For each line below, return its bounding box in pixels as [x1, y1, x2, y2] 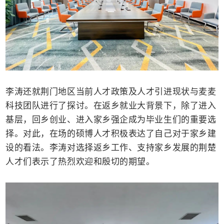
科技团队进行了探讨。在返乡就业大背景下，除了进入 [5, 99, 216, 111]
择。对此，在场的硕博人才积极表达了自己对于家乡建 [5, 127, 216, 139]
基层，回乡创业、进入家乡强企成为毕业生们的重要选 [5, 113, 216, 125]
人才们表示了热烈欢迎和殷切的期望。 [5, 155, 155, 167]
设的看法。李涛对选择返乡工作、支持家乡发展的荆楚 [5, 141, 216, 153]
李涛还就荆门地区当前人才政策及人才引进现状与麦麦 [5, 85, 216, 97]
